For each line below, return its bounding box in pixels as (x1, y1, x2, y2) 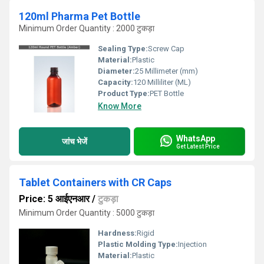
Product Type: (98, 89, 150, 98)
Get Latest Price (176, 143, 220, 150)
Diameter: (98, 67, 135, 75)
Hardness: (98, 229, 137, 237)
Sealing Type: (98, 44, 148, 53)
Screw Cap (148, 44, 184, 53)
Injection (178, 240, 207, 249)
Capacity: (98, 78, 133, 87)
